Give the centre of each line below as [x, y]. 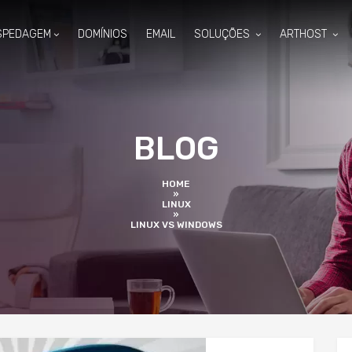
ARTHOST [304, 34]
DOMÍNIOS [102, 34]
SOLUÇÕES [223, 34]
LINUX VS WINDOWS [176, 225]
